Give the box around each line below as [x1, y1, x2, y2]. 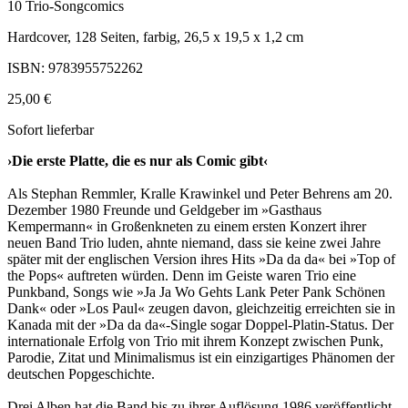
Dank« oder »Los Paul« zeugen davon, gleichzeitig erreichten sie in [7, 301, 395, 317]
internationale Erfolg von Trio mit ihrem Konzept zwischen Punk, [7, 333, 383, 350]
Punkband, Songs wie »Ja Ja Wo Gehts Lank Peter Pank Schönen [7, 284, 385, 301]
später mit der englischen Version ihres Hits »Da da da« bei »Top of [7, 251, 395, 268]
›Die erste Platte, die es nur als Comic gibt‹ [7, 153, 268, 169]
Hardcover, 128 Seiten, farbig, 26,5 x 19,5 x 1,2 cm [7, 29, 303, 46]
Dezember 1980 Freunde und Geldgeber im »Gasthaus [7, 202, 321, 219]
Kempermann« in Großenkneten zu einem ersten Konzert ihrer [7, 219, 366, 235]
